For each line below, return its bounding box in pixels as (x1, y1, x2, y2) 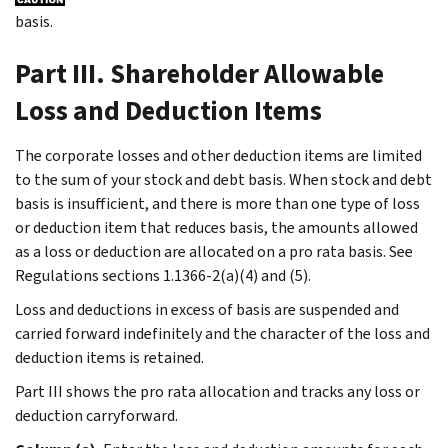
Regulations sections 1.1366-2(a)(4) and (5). (15, 264, 311, 286)
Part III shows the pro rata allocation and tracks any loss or (15, 380, 420, 402)
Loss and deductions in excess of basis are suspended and (15, 298, 399, 320)
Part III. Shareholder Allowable (15, 55, 384, 92)
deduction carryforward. (15, 404, 178, 426)
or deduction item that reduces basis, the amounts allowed (15, 216, 418, 238)
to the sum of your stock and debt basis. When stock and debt (15, 168, 432, 190)
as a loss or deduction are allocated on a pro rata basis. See (15, 240, 413, 262)
